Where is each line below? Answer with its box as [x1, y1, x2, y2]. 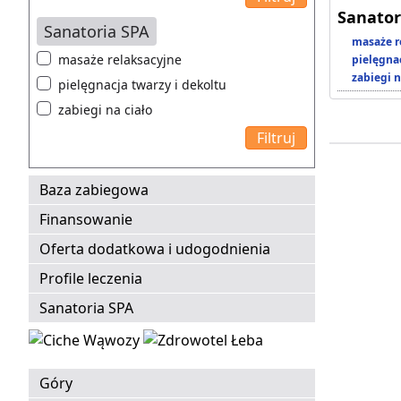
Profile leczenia [39, 269, 142, 289]
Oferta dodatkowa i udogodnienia [39, 239, 270, 260]
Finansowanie [39, 209, 132, 230]
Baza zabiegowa [39, 180, 149, 200]
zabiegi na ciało [58, 101, 152, 119]
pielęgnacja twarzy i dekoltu [58, 76, 226, 94]
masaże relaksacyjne [58, 51, 182, 69]
